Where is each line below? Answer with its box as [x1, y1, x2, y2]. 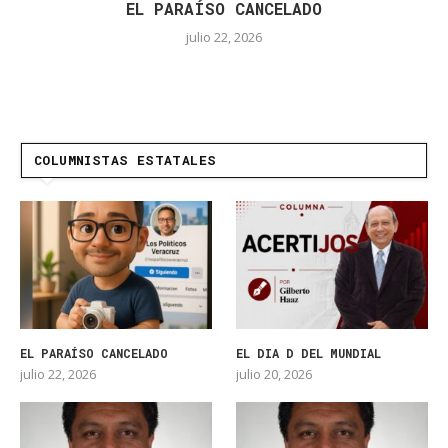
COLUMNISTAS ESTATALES [34, 151, 217, 170]
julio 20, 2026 [236, 365, 313, 384]
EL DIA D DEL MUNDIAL [236, 345, 382, 362]
